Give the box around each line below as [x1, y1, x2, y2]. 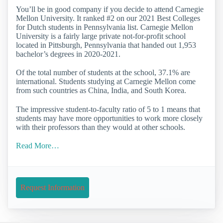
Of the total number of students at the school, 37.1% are [16, 68, 190, 77]
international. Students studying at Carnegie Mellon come [16, 77, 196, 86]
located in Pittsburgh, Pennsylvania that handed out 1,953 [16, 41, 196, 50]
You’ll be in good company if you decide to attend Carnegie [16, 5, 204, 14]
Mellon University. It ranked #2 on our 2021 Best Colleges [16, 14, 200, 23]
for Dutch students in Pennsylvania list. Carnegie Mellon [16, 23, 193, 32]
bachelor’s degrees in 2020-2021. [16, 50, 120, 59]
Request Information [20, 183, 85, 192]
